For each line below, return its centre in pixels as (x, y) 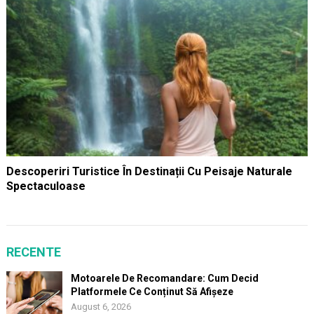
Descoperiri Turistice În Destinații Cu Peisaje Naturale (149, 172)
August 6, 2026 (101, 307)
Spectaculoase (46, 186)
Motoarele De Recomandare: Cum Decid (164, 279)
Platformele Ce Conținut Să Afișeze (152, 292)
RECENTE (33, 252)
